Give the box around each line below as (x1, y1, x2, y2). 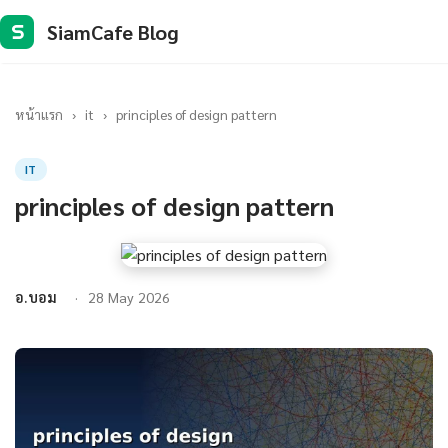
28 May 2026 (88, 288, 170, 306)
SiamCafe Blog (47, 18, 179, 45)
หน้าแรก (15, 105, 63, 123)
